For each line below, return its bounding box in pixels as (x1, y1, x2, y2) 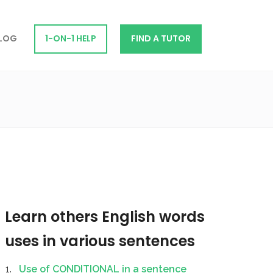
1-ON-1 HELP (44, 32, 96, 45)
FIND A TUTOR (131, 32, 191, 45)
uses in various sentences (5, 231, 195, 251)
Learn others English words (5, 207, 205, 227)
